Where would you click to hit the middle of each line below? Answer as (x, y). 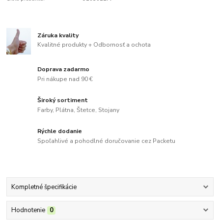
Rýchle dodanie (60, 131)
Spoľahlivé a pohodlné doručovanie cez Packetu (107, 141)
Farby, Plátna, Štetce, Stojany (79, 110)
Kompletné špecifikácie (44, 187)
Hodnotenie (28, 210)
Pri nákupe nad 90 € (65, 79)
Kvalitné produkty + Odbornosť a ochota (94, 45)
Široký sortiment (63, 100)
